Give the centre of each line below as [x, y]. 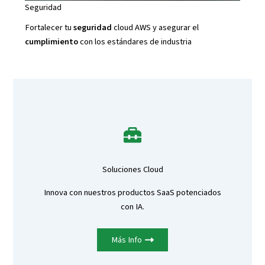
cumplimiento [51, 42]
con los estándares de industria [135, 42]
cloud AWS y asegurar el [155, 28]
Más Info [127, 240]
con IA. [132, 207]
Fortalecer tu [49, 28]
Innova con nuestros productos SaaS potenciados [132, 193]
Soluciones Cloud [132, 170]
